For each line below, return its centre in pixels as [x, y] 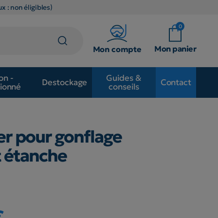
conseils [124, 87]
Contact [176, 82]
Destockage [65, 82]
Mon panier [175, 48]
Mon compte [117, 49]
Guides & [124, 78]
